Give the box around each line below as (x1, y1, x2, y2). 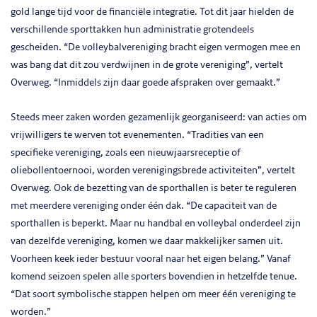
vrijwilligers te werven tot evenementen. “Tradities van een (11, 129, 264, 141)
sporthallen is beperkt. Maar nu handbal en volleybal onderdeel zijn (11, 217, 301, 229)
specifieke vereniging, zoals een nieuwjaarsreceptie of (11, 146, 241, 158)
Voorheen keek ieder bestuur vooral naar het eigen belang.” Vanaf (11, 253, 291, 265)
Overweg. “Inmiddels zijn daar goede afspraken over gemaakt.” (11, 76, 280, 88)
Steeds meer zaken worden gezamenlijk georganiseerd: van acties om (11, 111, 306, 123)
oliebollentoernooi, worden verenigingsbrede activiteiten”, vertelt (11, 164, 295, 176)
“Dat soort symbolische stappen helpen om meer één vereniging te (11, 288, 296, 300)
